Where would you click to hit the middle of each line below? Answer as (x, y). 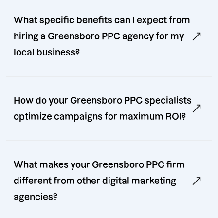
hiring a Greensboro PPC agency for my (99, 36)
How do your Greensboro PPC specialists (103, 101)
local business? (47, 53)
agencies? (36, 197)
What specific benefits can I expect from (102, 20)
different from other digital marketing (95, 181)
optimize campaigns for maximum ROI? (100, 117)
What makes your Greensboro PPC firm (99, 165)
